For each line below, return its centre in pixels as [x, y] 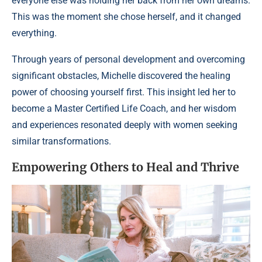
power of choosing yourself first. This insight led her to [124, 92]
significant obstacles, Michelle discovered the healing [121, 75]
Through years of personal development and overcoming [128, 59]
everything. [34, 33]
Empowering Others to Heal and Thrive [125, 167]
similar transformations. [61, 141]
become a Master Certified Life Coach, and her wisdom [124, 108]
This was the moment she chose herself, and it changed [126, 16]
